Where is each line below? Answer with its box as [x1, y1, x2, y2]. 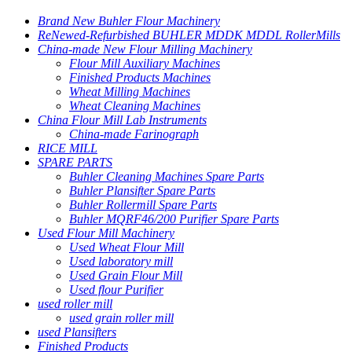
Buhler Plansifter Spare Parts [69, 183, 215, 197]
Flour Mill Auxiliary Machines [69, 56, 220, 70]
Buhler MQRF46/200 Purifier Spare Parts [69, 211, 279, 225]
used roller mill [38, 296, 112, 310]
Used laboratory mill [69, 254, 173, 268]
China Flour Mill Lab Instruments [38, 112, 207, 126]
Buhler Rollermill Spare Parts [69, 197, 217, 211]
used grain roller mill [69, 310, 174, 324]
